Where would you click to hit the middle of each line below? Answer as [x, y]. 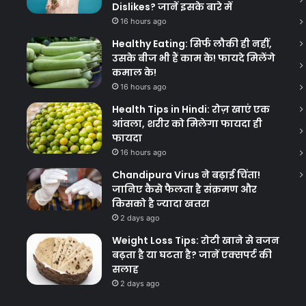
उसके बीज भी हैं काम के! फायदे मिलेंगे [193, 58]
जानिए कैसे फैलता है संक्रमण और [184, 189]
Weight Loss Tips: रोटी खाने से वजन [195, 240]
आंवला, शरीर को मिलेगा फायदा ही [187, 123]
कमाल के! [134, 72]
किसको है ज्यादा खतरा [161, 203]
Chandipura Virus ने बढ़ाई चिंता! [186, 175]
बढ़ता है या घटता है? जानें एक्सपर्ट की [192, 254]
